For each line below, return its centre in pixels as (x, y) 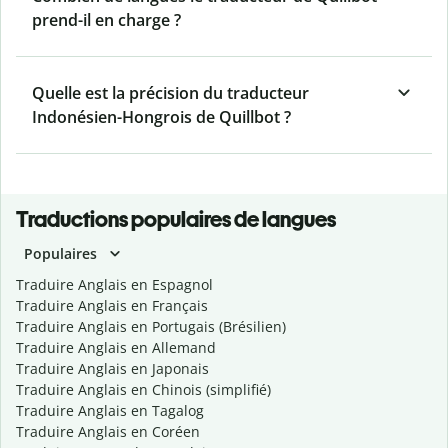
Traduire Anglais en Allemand (116, 348)
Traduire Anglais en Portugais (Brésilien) (151, 327)
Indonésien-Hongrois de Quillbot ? (161, 117)
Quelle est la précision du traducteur (170, 93)
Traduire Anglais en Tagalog (110, 411)
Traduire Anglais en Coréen (108, 432)
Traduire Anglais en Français (112, 306)
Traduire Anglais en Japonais (112, 369)
